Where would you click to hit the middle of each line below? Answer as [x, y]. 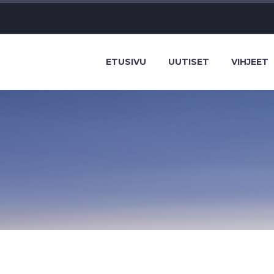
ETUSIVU [126, 62]
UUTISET [189, 62]
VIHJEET [250, 62]
